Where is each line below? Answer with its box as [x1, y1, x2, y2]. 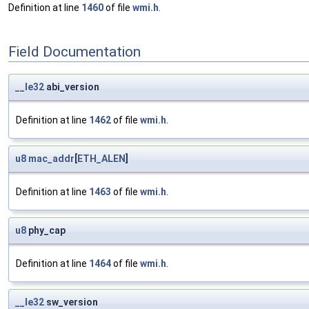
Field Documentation [8, 43, 141, 60]
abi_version [44, 81, 99, 93]
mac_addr [28, 153, 74, 165]
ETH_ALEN [77, 153, 126, 165]
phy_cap [26, 225, 66, 237]
